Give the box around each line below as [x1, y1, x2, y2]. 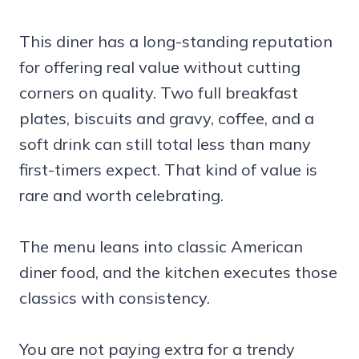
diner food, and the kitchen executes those [19, 261, 337, 282]
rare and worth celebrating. [19, 184, 224, 205]
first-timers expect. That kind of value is [19, 159, 317, 179]
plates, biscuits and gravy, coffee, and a [19, 107, 314, 128]
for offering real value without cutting [19, 56, 301, 77]
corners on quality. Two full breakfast [19, 82, 298, 103]
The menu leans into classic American [19, 236, 303, 256]
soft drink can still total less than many [19, 133, 311, 154]
